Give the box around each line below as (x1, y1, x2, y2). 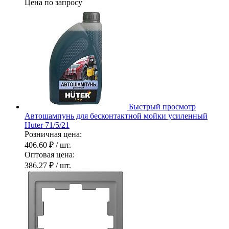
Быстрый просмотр (129, 102, 196, 111)
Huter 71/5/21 (25, 120, 70, 129)
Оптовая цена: (25, 150, 75, 159)
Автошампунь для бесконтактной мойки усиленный (25, 111, 208, 120)
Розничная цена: (25, 129, 82, 139)
